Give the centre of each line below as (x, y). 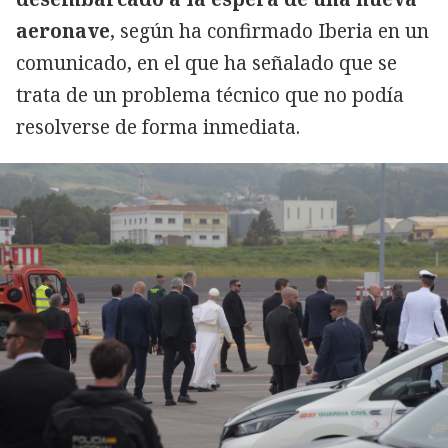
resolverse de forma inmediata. (158, 126)
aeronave (63, 30)
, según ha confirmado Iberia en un (269, 30)
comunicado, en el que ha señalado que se (206, 62)
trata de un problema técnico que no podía (210, 94)
